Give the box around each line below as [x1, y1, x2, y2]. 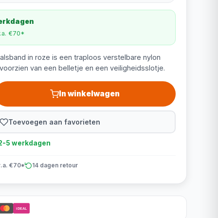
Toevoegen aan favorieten [8, 117, 101, 126]
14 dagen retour [32, 162, 78, 169]
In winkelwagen [59, 89, 120, 98]
